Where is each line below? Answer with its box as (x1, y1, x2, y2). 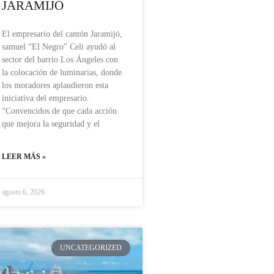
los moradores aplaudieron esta (2, 81, 108, 91)
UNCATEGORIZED (60, 243, 122, 253)
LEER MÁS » (2, 152, 46, 161)
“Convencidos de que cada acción (2, 106, 117, 116)
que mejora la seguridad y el (2, 119, 100, 129)
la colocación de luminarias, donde (2, 68, 122, 78)
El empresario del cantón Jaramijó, (2, 29, 122, 39)
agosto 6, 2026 (2, 188, 45, 197)
